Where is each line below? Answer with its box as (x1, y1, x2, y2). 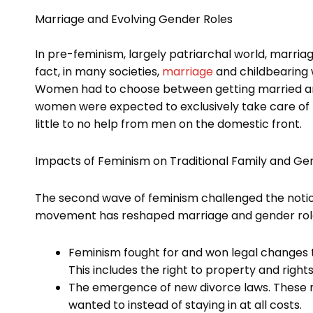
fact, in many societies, (35, 64, 162, 80)
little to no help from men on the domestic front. (35, 116, 302, 133)
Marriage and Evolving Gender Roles (35, 11, 233, 28)
